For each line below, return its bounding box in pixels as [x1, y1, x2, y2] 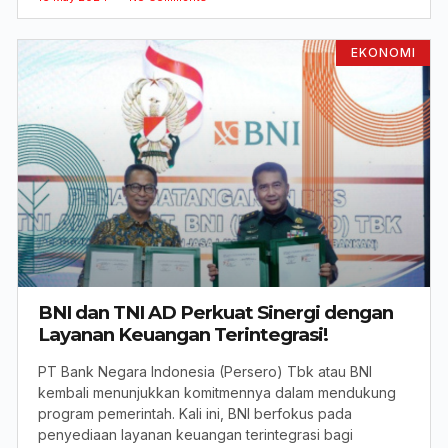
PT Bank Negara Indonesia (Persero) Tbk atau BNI [38, 362, 372, 380]
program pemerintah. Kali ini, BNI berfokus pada [38, 404, 352, 422]
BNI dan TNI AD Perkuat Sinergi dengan [38, 300, 393, 324]
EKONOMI [350, 44, 416, 60]
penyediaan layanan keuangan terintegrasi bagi [38, 425, 353, 443]
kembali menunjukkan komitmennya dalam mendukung [38, 383, 396, 401]
